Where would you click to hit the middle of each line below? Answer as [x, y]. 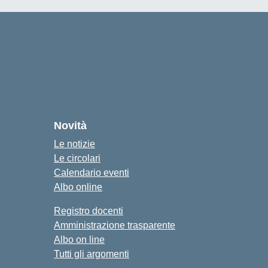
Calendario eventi [92, 173]
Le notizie [74, 144]
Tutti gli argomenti [92, 254]
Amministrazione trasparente [115, 225]
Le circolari [77, 158]
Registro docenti [89, 211]
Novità [70, 126]
